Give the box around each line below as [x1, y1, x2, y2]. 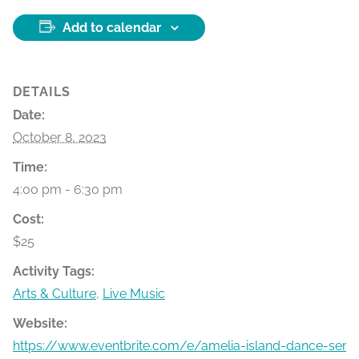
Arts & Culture [13, 286, 96, 301]
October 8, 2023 [13, 130, 107, 145]
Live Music [103, 286, 165, 301]
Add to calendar [63, 20, 161, 35]
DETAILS [13, 84, 71, 99]
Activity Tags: [13, 264, 95, 279]
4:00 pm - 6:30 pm [13, 182, 123, 197]
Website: [13, 316, 67, 331]
